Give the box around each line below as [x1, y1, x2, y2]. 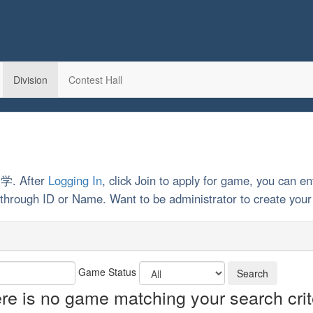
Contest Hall [68, 73, 122, 87]
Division [13, 73, 48, 87]
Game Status [75, 264, 139, 279]
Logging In [48, 172, 102, 189]
